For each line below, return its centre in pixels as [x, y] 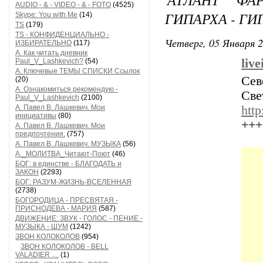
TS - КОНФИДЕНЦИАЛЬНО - [62, 35]
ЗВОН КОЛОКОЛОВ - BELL [65, 247]
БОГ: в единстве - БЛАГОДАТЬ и [68, 164]
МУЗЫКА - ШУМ [42, 227]
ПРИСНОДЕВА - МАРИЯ [56, 208]
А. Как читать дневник [51, 53]
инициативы [36, 116]
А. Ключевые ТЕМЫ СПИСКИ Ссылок [77, 71]
